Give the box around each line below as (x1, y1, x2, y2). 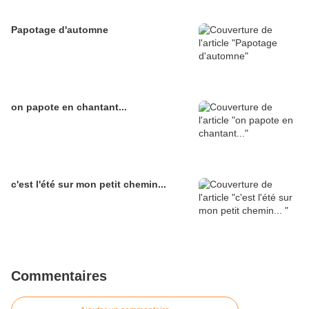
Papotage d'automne (11, 24, 108, 36)
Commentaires (11, 268, 107, 284)
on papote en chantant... (11, 101, 127, 113)
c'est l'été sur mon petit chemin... (11, 179, 166, 190)
